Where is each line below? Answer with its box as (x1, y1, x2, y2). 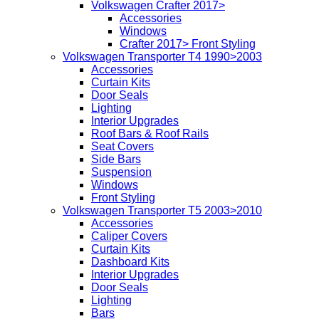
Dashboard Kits (91, 256, 169, 268)
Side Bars (91, 153, 141, 166)
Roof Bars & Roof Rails (91, 127, 209, 140)
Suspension (91, 166, 152, 179)
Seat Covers (91, 140, 154, 153)
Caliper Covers (91, 230, 167, 243)
